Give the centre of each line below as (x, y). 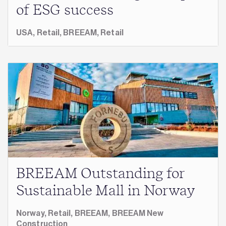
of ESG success (65, 11)
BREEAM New (138, 213)
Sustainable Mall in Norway (106, 191)
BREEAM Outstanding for (100, 174)
